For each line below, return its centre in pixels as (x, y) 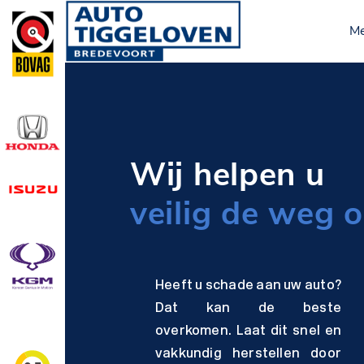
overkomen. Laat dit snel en (248, 332)
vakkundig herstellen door (248, 355)
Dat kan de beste (248, 309)
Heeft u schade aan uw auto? (248, 286)
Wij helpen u (227, 175)
